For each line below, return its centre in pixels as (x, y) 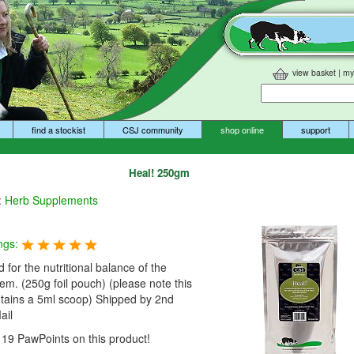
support (316, 130)
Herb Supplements (51, 200)
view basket (314, 72)
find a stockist (58, 130)
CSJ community (153, 130)
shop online (243, 130)
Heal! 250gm (159, 173)
